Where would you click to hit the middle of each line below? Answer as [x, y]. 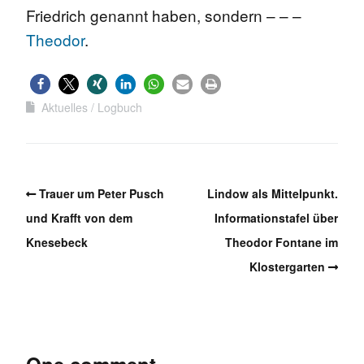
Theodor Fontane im [282, 242]
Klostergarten [287, 266]
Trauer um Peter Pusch [102, 193]
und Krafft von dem [79, 217]
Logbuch [120, 107]
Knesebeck [57, 242]
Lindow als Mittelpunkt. [273, 193]
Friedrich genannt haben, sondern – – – [164, 15]
